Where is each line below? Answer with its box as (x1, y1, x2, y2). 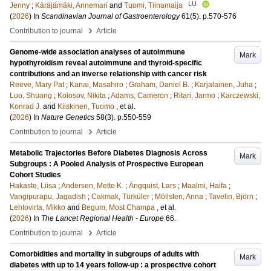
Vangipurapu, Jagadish (10, 192, 86, 201)
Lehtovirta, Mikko (10, 203, 65, 212)
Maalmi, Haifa (181, 181, 227, 190)
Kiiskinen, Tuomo (57, 102, 114, 111)
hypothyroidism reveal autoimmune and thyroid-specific (10, 59, 202, 67)
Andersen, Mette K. (61, 181, 123, 190)
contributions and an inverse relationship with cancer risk (10, 70, 207, 78)
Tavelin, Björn (209, 192, 253, 201)
